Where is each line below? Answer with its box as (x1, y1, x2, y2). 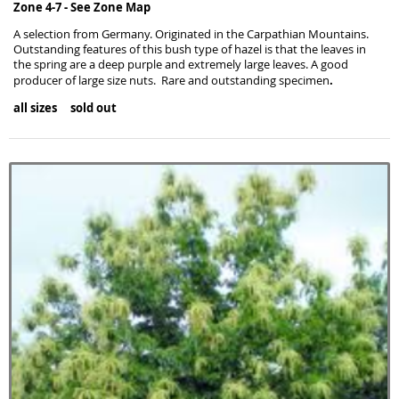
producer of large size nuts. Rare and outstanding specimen (13, 73, 330, 88)
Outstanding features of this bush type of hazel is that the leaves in (13, 42, 366, 57)
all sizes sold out (13, 99, 117, 116)
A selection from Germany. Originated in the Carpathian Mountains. (13, 27, 369, 42)
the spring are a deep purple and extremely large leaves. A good (13, 57, 348, 72)
